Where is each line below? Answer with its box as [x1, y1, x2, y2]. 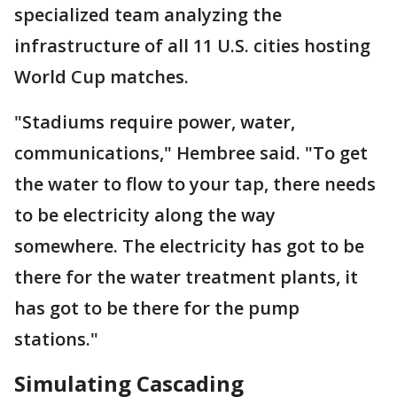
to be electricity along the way [14, 203, 276, 227]
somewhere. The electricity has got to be [14, 234, 364, 258]
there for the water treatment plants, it [14, 265, 358, 289]
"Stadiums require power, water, [14, 110, 295, 134]
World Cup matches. [14, 65, 189, 89]
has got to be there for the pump [14, 296, 300, 320]
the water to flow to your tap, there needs [14, 172, 376, 196]
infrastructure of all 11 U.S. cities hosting [14, 34, 370, 58]
